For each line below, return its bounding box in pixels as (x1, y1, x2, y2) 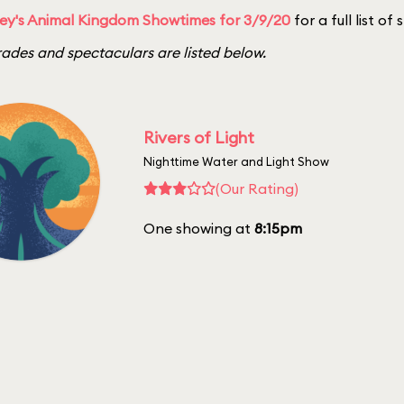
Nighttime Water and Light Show (143, 153, 329, 169)
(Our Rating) (216, 179, 298, 197)
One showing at (143, 218, 254, 237)
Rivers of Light (143, 126, 254, 148)
